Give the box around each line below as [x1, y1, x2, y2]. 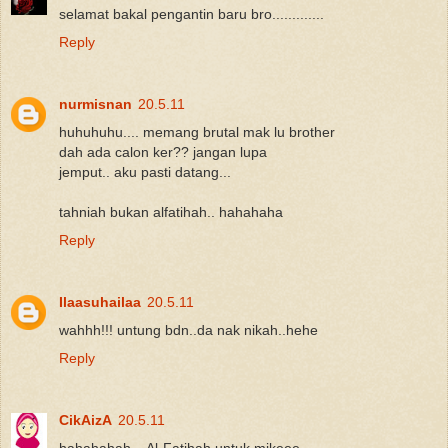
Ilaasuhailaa [59, 293, 141, 310]
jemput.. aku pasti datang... [59, 163, 231, 180]
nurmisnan [59, 95, 132, 112]
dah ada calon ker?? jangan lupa [59, 143, 267, 160]
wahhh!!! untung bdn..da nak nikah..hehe [59, 321, 318, 338]
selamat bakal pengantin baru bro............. [59, 5, 324, 22]
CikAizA [59, 411, 112, 428]
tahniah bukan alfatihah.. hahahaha [59, 203, 283, 220]
